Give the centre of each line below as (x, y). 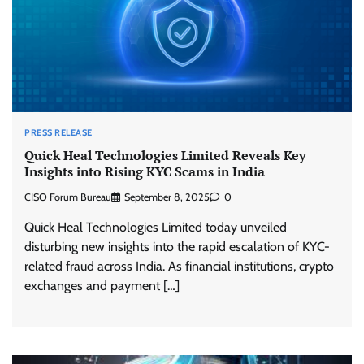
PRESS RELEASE (58, 132)
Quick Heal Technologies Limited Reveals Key (165, 155)
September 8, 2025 (167, 197)
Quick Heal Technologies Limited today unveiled (156, 227)
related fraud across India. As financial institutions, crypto (179, 266)
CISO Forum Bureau (68, 197)
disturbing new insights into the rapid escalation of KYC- (177, 247)
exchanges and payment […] (102, 286)
